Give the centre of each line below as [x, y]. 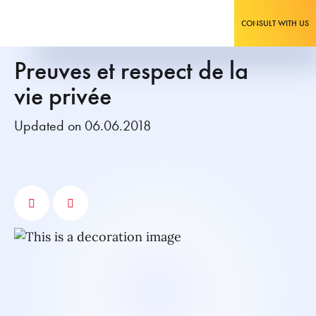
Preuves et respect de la [131, 71]
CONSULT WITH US [275, 23]
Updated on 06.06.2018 [83, 126]
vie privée [63, 96]
